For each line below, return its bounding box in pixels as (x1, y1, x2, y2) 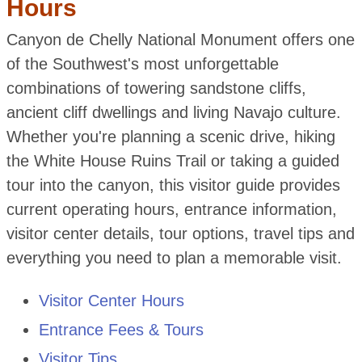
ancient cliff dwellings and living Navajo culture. (6, 103, 341, 122)
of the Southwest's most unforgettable (6, 55, 279, 74)
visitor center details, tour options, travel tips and (6, 225, 355, 243)
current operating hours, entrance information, (6, 200, 337, 219)
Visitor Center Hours (38, 292, 184, 310)
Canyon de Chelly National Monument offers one (6, 31, 355, 49)
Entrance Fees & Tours (38, 321, 204, 339)
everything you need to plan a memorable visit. (6, 249, 342, 267)
